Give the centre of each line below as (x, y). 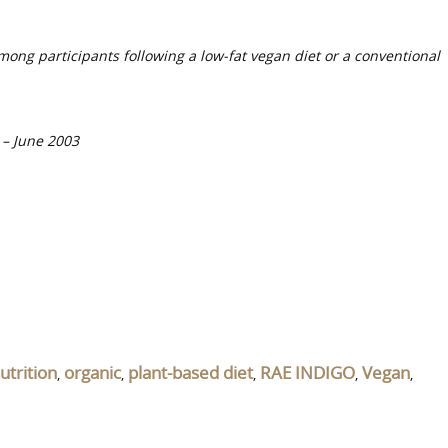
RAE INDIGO (307, 372)
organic (92, 372)
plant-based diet (190, 372)
